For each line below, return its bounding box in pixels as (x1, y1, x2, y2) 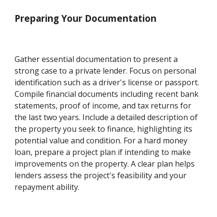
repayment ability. (15, 182, 80, 193)
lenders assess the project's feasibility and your (15, 170, 187, 181)
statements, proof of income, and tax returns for (15, 100, 192, 111)
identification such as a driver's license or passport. (15, 77, 200, 88)
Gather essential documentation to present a (15, 54, 178, 65)
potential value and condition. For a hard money (15, 135, 188, 146)
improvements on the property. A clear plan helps (15, 158, 195, 170)
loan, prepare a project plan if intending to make (15, 147, 191, 158)
